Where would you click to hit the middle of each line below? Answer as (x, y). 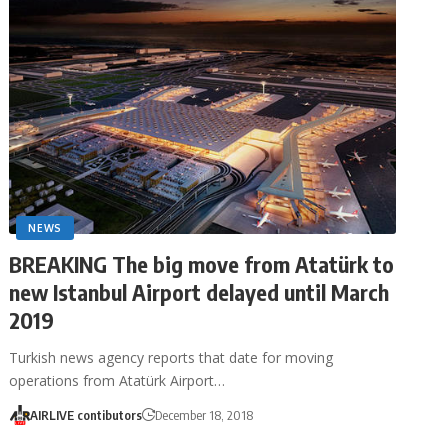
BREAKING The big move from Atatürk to (202, 263)
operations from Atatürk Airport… (117, 380)
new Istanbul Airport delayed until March (199, 291)
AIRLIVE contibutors (85, 414)
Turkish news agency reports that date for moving (171, 357)
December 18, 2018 (203, 414)
